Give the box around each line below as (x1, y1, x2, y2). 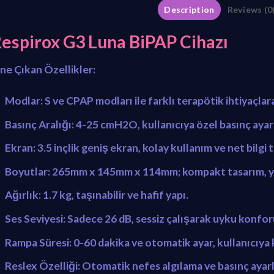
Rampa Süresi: (4, 235, 72, 249)
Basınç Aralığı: (4, 117, 74, 131)
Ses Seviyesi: (4, 212, 65, 225)
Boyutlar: (4, 165, 50, 178)
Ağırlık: (4, 188, 41, 202)
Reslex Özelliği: (4, 259, 80, 273)
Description (164, 4, 215, 15)
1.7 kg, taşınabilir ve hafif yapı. (40, 188, 188, 202)
